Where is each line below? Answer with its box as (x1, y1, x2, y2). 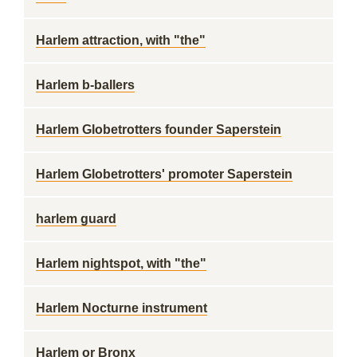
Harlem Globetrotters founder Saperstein (36, 123, 281, 136)
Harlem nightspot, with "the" (36, 257, 206, 270)
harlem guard (36, 212, 116, 226)
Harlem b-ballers (36, 78, 135, 92)
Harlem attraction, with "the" (36, 33, 206, 47)
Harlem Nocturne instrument (36, 301, 207, 315)
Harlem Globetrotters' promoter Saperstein (36, 167, 292, 181)
